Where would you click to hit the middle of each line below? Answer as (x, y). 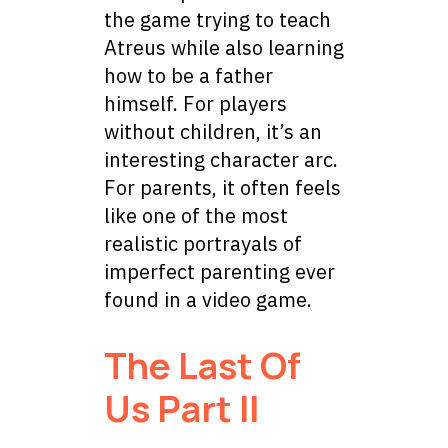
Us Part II (181, 408)
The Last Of (202, 365)
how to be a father (188, 75)
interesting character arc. (221, 159)
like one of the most (196, 215)
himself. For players (195, 103)
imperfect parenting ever (219, 271)
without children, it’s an (213, 131)
